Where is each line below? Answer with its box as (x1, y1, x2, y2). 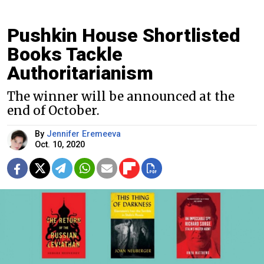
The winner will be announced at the (7, 88, 235, 104)
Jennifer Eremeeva (47, 128, 121, 139)
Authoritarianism (7, 61, 153, 84)
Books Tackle (7, 42, 123, 65)
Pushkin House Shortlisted (7, 24, 240, 47)
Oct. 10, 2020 (35, 139, 85, 150)
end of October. (7, 103, 100, 118)
